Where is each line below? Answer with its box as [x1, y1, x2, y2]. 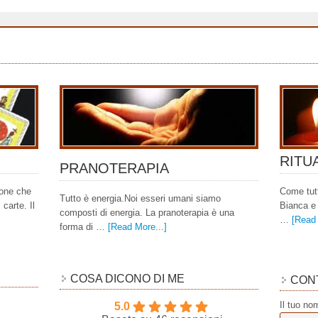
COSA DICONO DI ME [70, 273, 185, 285]
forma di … [60, 221, 108, 232]
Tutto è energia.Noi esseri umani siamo [60, 193, 221, 204]
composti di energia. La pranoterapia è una [60, 207, 234, 218]
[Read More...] [108, 221, 167, 232]
